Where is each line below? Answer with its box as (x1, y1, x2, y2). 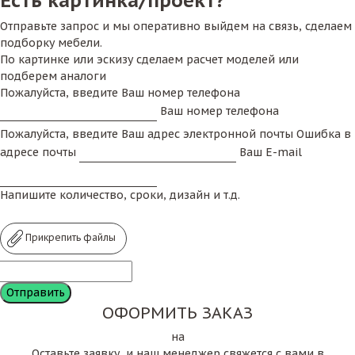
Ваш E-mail (239, 145, 302, 159)
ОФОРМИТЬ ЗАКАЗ (102, 302, 253, 323)
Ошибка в (296, 127, 351, 141)
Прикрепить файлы (23, 231, 116, 243)
